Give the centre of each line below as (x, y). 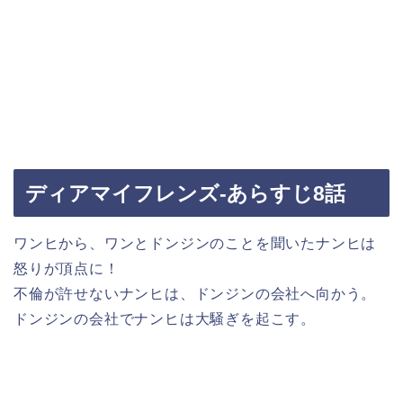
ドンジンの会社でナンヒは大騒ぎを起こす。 (165, 318)
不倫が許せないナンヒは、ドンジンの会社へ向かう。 (195, 293)
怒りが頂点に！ (67, 268)
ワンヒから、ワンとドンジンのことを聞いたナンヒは (195, 243)
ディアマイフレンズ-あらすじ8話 (185, 193)
